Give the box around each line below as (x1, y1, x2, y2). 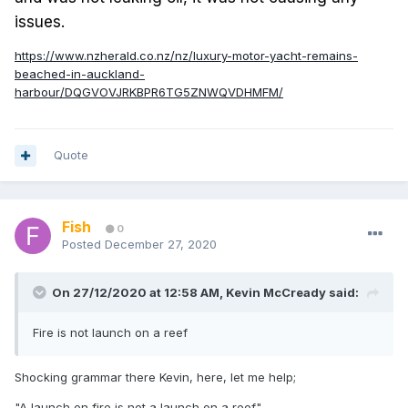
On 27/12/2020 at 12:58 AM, (52, 285, 226, 301)
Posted (62, 237, 105, 252)
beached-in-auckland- (15, 66, 145, 82)
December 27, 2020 (105, 237, 217, 252)
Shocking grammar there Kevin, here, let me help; (15, 370, 296, 385)
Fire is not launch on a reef (33, 325, 188, 341)
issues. (15, 13, 65, 32)
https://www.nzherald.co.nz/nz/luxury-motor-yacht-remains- (15, 48, 358, 64)
